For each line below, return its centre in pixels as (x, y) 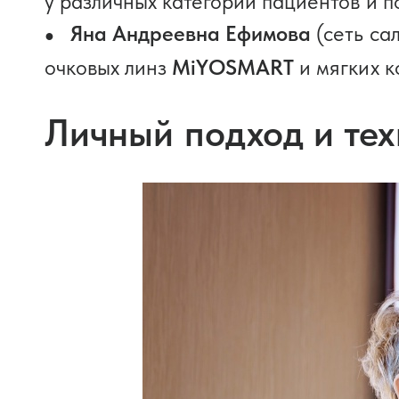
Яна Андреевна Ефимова (191, 33)
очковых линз (109, 67)
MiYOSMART (236, 67)
